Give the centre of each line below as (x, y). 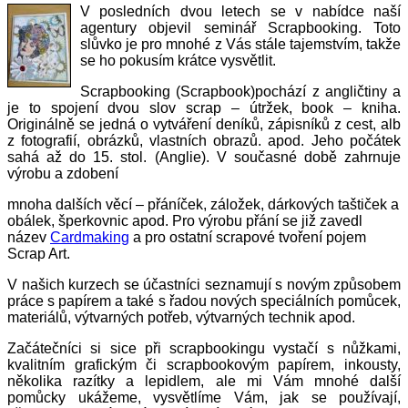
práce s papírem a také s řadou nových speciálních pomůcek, (204, 301)
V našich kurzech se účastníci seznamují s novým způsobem (204, 284)
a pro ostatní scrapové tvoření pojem (248, 237)
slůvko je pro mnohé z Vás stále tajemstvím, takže (240, 44)
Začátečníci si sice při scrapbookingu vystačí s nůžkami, (204, 348)
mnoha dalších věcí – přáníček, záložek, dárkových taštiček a (203, 204)
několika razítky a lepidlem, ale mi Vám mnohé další (204, 381)
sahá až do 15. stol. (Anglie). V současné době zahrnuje (204, 157)
